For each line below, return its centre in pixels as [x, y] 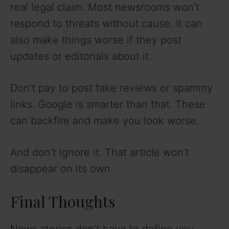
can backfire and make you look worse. [105, 120]
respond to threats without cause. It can [106, 23]
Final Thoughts [63, 201]
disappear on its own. [62, 168]
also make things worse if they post [96, 40]
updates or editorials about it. [81, 56]
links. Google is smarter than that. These [108, 104]
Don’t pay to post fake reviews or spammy [111, 88]
